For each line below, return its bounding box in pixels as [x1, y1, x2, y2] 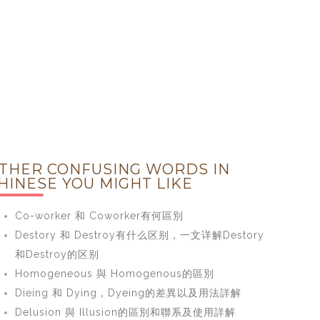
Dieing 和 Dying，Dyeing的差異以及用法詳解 [14, 287, 241, 299]
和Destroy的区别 [14, 249, 99, 260]
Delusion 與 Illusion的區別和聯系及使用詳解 [14, 306, 236, 318]
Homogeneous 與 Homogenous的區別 [14, 268, 214, 279]
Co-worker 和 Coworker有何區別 [14, 210, 184, 221]
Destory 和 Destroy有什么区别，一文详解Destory [14, 229, 264, 241]
